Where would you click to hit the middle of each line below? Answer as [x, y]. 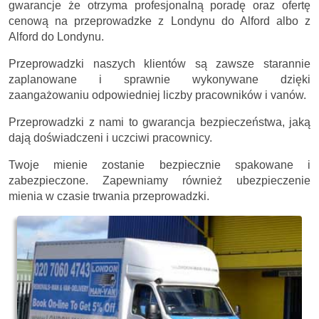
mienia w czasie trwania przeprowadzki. [109, 196]
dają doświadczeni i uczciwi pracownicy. [110, 137]
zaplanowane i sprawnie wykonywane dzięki [159, 79]
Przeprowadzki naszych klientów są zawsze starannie [159, 63]
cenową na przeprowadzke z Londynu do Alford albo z [159, 21]
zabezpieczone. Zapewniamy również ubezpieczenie [159, 180]
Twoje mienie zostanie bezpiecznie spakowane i [159, 164]
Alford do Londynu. [56, 36]
